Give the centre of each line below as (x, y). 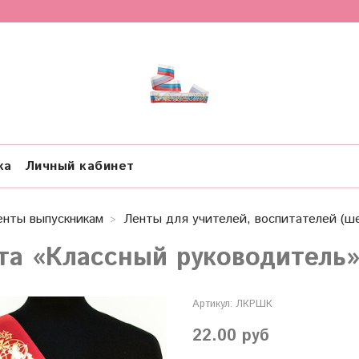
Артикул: (212, 305)
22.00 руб (230, 337)
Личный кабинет (79, 166)
